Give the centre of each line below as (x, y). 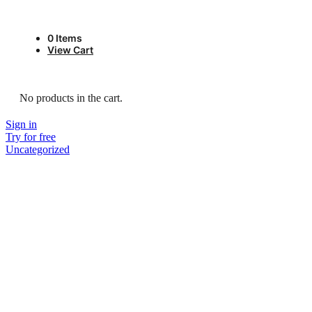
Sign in (21, 124)
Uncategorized (38, 149)
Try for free (31, 137)
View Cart (70, 50)
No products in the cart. (71, 98)
